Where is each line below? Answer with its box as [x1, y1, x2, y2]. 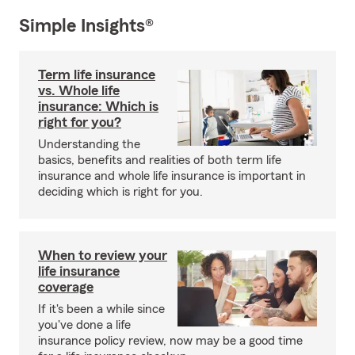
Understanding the [38, 138, 140, 151]
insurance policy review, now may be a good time [38, 334, 303, 347]
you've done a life [38, 319, 131, 331]
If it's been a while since [38, 303, 165, 315]
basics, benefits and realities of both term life [38, 154, 281, 166]
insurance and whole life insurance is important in [38, 170, 306, 182]
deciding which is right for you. [38, 185, 203, 198]
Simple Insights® [19, 17, 154, 36]
